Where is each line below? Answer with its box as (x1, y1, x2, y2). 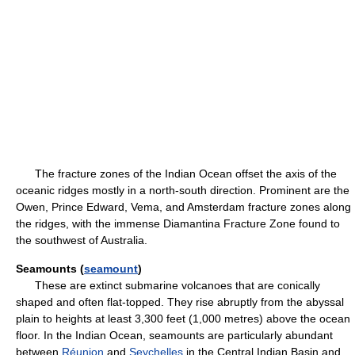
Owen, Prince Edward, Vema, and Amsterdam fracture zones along (16, 200, 351, 213)
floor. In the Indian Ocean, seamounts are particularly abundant (16, 329, 333, 342)
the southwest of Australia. (16, 234, 147, 246)
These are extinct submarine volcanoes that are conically (16, 279, 320, 292)
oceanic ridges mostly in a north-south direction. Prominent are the (16, 184, 349, 197)
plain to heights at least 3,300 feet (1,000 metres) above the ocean (16, 312, 350, 325)
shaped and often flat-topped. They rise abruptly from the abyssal (16, 296, 344, 308)
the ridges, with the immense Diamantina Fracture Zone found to (16, 217, 340, 230)
